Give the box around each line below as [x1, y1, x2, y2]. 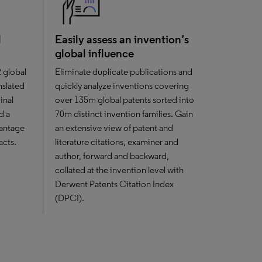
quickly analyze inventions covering [54, 80, 189, 91]
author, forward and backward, [54, 150, 169, 161]
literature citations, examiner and [54, 136, 178, 147]
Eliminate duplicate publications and [54, 66, 192, 77]
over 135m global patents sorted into [54, 94, 194, 105]
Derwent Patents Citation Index [54, 178, 174, 189]
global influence [54, 46, 134, 60]
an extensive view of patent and [54, 122, 173, 133]
